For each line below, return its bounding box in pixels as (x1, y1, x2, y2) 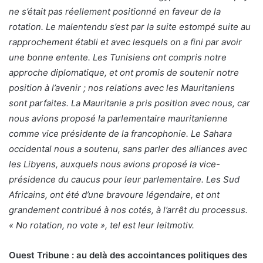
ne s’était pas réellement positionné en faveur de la (9, 5, 221, 17)
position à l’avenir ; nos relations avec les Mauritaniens (9, 82, 235, 93)
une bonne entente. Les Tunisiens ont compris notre (9, 51, 227, 63)
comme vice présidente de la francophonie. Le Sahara (9, 127, 232, 139)
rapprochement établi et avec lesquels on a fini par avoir (9, 36, 242, 48)
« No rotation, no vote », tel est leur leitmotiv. (9, 219, 194, 231)
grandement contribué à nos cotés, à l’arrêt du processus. (9, 204, 248, 215)
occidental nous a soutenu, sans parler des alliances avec (9, 143, 247, 154)
